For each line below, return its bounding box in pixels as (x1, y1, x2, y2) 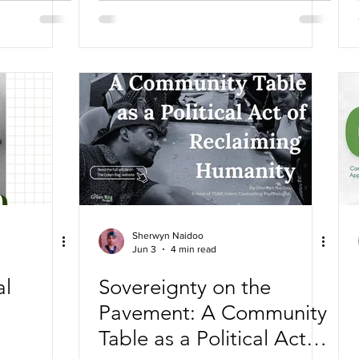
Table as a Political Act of (99, 326, 330, 351)
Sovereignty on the (99, 275, 271, 300)
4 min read (171, 243, 216, 255)
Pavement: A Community (99, 301, 327, 325)
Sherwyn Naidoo (132, 230, 204, 241)
